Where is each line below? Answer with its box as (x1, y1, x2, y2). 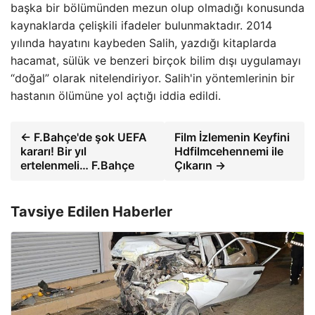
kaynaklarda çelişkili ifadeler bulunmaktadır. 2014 (11, 18, 272, 32)
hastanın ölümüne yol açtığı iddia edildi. (11, 88, 221, 103)
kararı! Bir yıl (20, 143, 86, 158)
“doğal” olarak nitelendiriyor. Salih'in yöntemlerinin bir (11, 70, 295, 85)
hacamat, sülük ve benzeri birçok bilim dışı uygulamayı (11, 53, 301, 67)
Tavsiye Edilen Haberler (11, 202, 172, 220)
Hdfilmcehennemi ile (174, 143, 284, 158)
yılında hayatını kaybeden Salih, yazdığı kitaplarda (11, 35, 276, 50)
